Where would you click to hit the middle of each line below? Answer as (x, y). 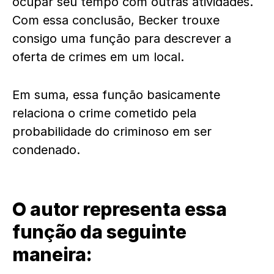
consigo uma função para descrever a (122, 39)
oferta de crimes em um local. (98, 57)
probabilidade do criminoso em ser (112, 132)
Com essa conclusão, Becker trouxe (116, 20)
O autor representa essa (120, 209)
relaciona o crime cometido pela (104, 113)
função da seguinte (99, 232)
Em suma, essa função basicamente (116, 95)
